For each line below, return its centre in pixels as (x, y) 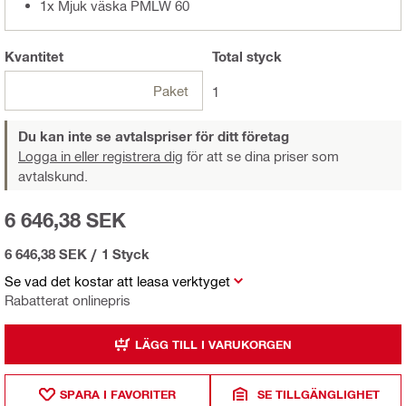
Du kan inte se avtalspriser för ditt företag (154, 136)
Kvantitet (34, 57)
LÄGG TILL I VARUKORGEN (213, 344)
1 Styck (126, 254)
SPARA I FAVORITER (118, 394)
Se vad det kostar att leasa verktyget (117, 281)
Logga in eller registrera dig (101, 156)
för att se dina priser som (261, 156)
